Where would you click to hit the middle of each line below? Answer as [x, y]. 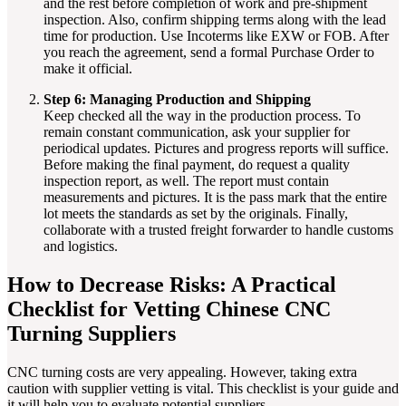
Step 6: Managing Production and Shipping [177, 99]
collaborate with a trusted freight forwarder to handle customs [218, 229]
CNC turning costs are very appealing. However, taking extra [182, 372]
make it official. [88, 68]
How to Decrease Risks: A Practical [172, 284]
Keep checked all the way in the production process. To [202, 115]
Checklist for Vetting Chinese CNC [169, 309]
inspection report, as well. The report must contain [186, 180]
